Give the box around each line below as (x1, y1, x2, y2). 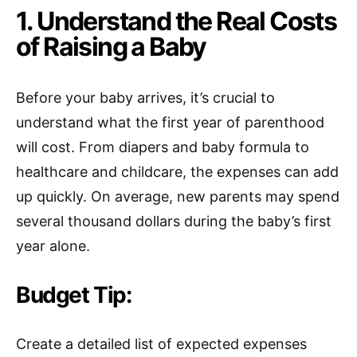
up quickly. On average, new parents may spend (16, 187, 339, 205)
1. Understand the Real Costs (16, 5, 337, 37)
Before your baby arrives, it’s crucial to (16, 88, 275, 106)
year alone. (16, 237, 90, 254)
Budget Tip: (16, 280, 131, 308)
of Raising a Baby (16, 30, 206, 62)
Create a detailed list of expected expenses (16, 335, 307, 352)
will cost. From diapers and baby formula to (16, 138, 309, 155)
